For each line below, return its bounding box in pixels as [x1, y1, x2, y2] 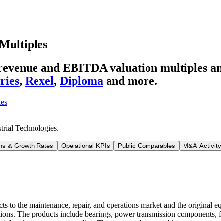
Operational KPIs [61, 142, 110, 149]
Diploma [60, 74, 103, 87]
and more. [106, 74, 157, 87]
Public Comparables [118, 142, 175, 149]
